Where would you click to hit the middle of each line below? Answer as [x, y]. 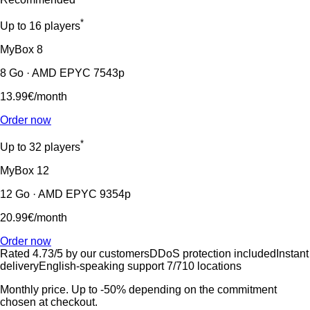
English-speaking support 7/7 [110, 266]
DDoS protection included [213, 253]
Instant [292, 253]
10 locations [212, 266]
